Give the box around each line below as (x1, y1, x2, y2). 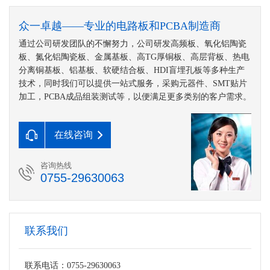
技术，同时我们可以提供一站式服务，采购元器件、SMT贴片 (19, 79, 247, 89)
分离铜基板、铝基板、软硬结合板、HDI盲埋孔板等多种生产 (19, 66, 245, 75)
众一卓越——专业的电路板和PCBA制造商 (19, 20, 221, 33)
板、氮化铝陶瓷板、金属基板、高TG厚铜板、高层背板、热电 (19, 52, 250, 62)
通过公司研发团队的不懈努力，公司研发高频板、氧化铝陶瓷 (19, 39, 246, 49)
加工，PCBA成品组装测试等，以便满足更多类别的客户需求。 (19, 92, 251, 102)
